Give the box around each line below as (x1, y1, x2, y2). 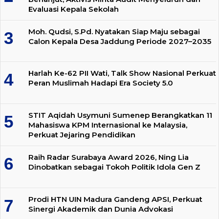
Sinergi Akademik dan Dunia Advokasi (28, 204, 173, 214)
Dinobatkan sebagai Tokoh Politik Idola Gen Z (28, 162, 200, 172)
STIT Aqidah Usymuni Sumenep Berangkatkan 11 (28, 110, 212, 120)
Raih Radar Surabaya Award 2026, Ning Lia (28, 152, 189, 162)
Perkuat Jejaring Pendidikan (28, 130, 135, 140)
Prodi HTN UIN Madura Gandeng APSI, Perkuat (28, 194, 202, 204)
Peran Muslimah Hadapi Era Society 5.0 (28, 78, 173, 88)
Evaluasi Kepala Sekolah (28, 4, 119, 14)
